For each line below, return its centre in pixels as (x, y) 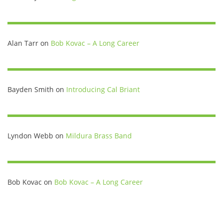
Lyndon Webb (30, 135)
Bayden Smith (31, 89)
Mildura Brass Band (99, 135)
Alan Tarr (23, 43)
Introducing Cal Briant (103, 89)
